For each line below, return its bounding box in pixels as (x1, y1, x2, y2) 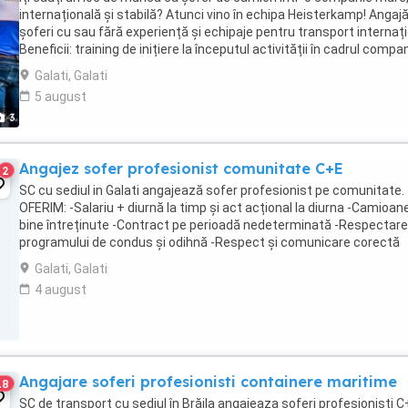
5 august (35, 89, 87, 104)
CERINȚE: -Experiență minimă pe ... (19, 252, 218, 267)
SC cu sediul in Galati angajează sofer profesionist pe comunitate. (19, 183, 404, 198)
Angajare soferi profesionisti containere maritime (19, 372, 397, 391)
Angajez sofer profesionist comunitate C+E (19, 159, 343, 178)
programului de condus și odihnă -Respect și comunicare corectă (19, 235, 400, 250)
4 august (35, 282, 87, 297)
